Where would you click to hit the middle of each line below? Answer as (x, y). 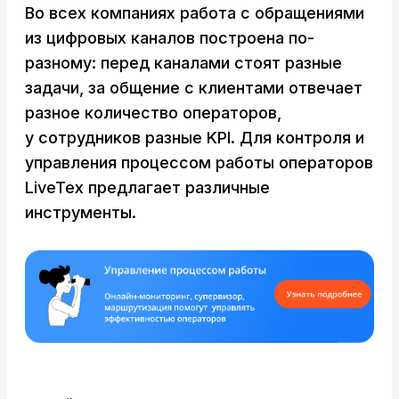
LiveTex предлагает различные (150, 187)
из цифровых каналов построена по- (170, 37)
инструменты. (81, 212)
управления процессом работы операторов (199, 162)
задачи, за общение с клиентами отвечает (194, 87)
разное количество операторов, (153, 112)
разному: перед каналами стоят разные (183, 62)
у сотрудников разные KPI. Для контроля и (195, 137)
